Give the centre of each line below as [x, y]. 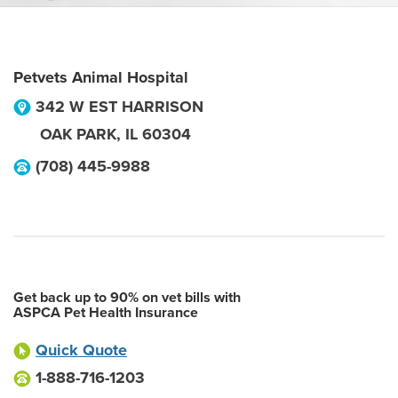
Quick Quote [81, 350]
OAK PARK [78, 134]
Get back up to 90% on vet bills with [127, 298]
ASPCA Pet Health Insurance [106, 313]
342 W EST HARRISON [119, 107]
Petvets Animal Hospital [101, 77]
